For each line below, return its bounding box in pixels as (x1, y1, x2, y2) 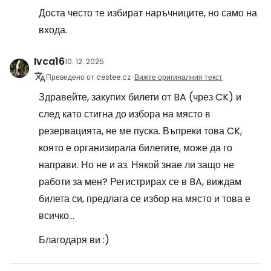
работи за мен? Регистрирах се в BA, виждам (39, 174, 241, 189)
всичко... (39, 208, 74, 223)
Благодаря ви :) (39, 232, 109, 247)
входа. (39, 22, 67, 37)
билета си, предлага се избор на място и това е (39, 191, 250, 206)
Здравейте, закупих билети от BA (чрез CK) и (39, 90, 241, 104)
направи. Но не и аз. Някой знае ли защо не (39, 157, 234, 172)
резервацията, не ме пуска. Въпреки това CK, (39, 123, 242, 138)
